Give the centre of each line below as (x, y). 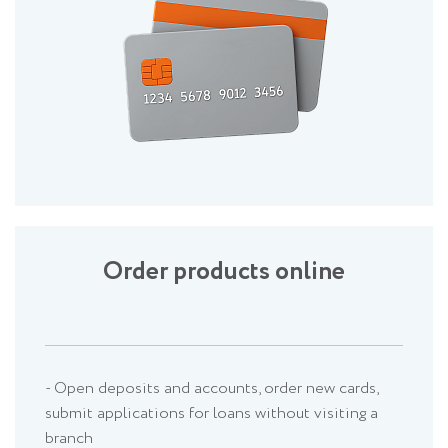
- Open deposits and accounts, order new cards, (211, 389)
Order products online (224, 272)
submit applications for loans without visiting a (211, 414)
